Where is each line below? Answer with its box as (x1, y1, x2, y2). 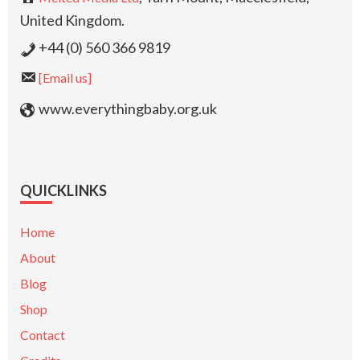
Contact (20, 327, 65, 343)
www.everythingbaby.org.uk (36, 100, 217, 118)
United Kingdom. (20, 11, 125, 30)
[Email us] (39, 70, 92, 86)
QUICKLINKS (20, 182, 107, 200)
